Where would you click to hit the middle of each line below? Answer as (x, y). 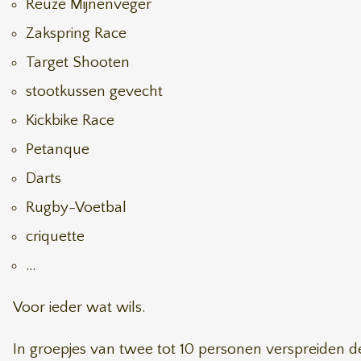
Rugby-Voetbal (76, 207)
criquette (55, 237)
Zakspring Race (76, 33)
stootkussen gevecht (94, 91)
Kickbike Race (70, 120)
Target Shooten (78, 62)
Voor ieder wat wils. (79, 307)
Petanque (58, 149)
